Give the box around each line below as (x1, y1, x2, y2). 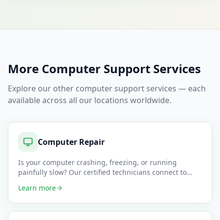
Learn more (18, 183, 56, 192)
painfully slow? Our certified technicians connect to (18, 167, 187, 177)
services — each (144, 83, 206, 94)
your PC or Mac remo (18, 177, 87, 187)
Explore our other (8, 83, 76, 94)
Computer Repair (38, 137, 105, 147)
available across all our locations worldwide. (8, 95, 171, 106)
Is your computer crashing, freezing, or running (18, 158, 177, 167)
